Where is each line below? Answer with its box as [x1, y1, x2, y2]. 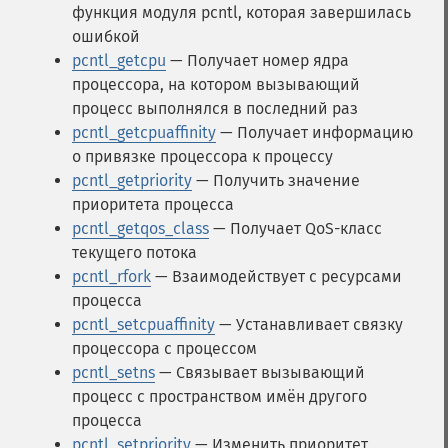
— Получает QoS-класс [209, 219, 382, 238]
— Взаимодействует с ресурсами [151, 267, 402, 286]
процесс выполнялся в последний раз [72, 99, 358, 118]
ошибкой [72, 27, 140, 46]
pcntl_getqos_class [72, 219, 209, 238]
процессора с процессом [72, 339, 257, 358]
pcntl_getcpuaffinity [72, 123, 216, 142]
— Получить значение [192, 171, 360, 190]
